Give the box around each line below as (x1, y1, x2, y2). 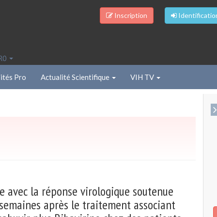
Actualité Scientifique (41, 73, 111, 81)
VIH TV (130, 73, 155, 81)
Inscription (112, 11, 147, 19)
